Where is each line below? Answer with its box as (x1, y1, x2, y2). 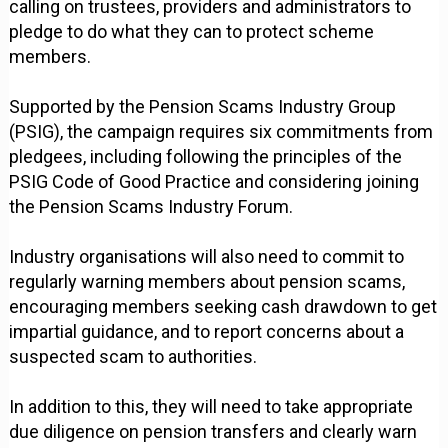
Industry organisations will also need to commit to (9, 246, 405, 268)
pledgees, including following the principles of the (9, 146, 403, 168)
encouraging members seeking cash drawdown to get (9, 296, 438, 318)
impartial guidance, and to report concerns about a (9, 321, 405, 343)
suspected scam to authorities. (9, 346, 258, 368)
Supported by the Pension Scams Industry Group (9, 96, 397, 118)
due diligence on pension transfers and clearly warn (9, 421, 418, 443)
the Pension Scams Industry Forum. (9, 196, 294, 218)
